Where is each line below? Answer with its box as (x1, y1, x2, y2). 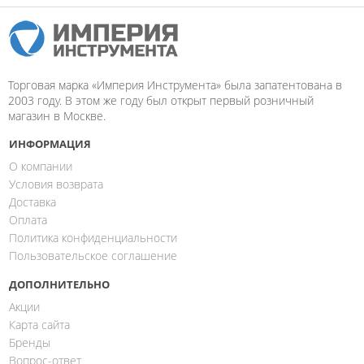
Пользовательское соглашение (9, 248, 177, 263)
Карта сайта (9, 317, 70, 332)
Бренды (9, 335, 50, 350)
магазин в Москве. (8, 108, 106, 123)
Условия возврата (9, 176, 103, 192)
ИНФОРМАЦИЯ (9, 136, 91, 151)
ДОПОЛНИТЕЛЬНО (9, 277, 110, 292)
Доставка (9, 194, 56, 210)
